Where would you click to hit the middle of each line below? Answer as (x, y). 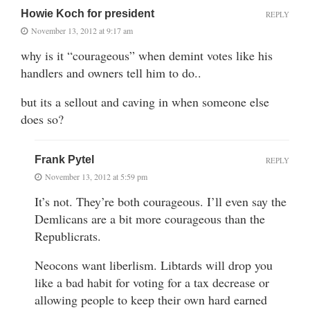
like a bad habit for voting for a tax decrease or (152, 282)
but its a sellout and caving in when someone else (145, 101)
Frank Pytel (64, 159)
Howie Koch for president (88, 13)
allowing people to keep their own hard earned (151, 299)
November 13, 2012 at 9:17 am (82, 30)
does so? (42, 119)
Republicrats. (68, 236)
